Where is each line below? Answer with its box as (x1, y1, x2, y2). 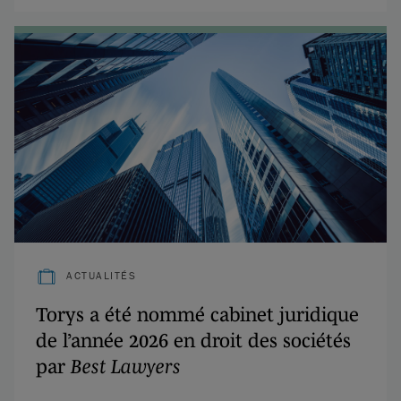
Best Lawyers (71, 354, 181, 377)
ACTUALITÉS (66, 268, 136, 282)
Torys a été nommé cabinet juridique (36, 303, 359, 325)
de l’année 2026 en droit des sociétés (36, 328, 351, 351)
